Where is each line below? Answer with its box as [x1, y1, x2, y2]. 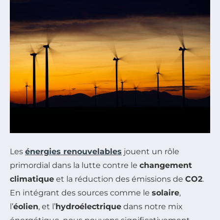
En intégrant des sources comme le [10, 188, 152, 197]
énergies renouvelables [25, 146, 122, 156]
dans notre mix [121, 201, 183, 211]
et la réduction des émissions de [54, 174, 185, 184]
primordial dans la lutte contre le [10, 160, 139, 170]
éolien [13, 201, 38, 211]
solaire [152, 188, 179, 197]
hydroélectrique [55, 201, 121, 211]
